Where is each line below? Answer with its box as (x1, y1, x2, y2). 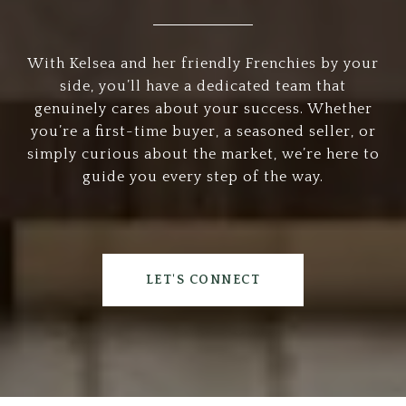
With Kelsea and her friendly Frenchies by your (27, 55, 379, 72)
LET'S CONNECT (145, 273, 261, 287)
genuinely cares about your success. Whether (34, 101, 372, 117)
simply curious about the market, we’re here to (26, 146, 380, 162)
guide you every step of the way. (82, 169, 324, 185)
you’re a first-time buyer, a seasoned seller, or (30, 123, 376, 140)
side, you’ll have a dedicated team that (60, 78, 346, 94)
